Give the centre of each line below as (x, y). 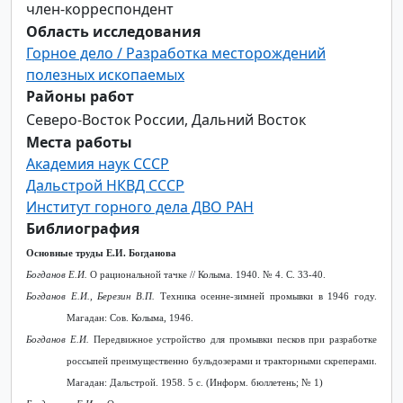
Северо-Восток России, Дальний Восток (166, 119)
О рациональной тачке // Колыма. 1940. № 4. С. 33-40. (208, 274)
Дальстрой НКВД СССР (105, 186)
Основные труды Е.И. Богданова (101, 253)
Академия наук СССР (98, 164)
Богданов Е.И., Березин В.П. (90, 296)
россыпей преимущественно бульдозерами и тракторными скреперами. (222, 361)
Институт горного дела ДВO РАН (140, 207)
